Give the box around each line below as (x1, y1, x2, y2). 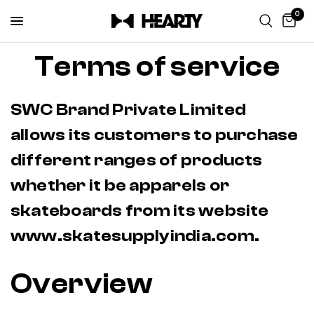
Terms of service (34, 50, 280, 83)
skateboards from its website (11, 201, 269, 220)
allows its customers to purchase (11, 125, 299, 144)
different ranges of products (11, 151, 263, 170)
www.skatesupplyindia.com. (11, 226, 263, 245)
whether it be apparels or (11, 176, 229, 195)
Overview (11, 268, 153, 300)
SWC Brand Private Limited (11, 100, 246, 119)
